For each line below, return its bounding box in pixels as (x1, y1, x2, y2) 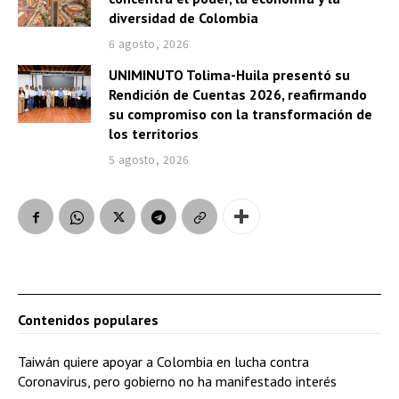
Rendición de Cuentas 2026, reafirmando (108, 85, 367, 104)
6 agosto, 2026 (108, 36, 190, 52)
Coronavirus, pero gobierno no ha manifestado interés (18, 372, 337, 391)
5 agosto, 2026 (108, 151, 190, 167)
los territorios (108, 125, 199, 143)
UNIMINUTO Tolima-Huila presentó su (108, 66, 350, 85)
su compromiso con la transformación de (108, 105, 372, 124)
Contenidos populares (18, 311, 159, 330)
